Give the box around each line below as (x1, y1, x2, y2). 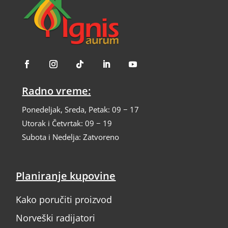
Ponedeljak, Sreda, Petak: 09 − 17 (22, 104, 139, 115)
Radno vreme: (22, 83, 91, 98)
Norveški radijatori (16, 211, 96, 224)
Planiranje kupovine (16, 168, 116, 183)
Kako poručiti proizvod (16, 193, 112, 206)
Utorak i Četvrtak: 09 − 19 (22, 118, 112, 128)
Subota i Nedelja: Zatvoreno (22, 131, 120, 142)
